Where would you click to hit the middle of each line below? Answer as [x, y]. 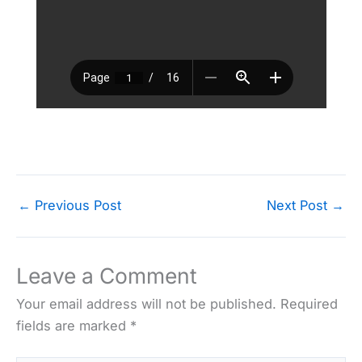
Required [309, 304]
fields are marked [73, 326]
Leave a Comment [107, 276]
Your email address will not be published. [146, 304]
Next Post [299, 206]
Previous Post [76, 206]
